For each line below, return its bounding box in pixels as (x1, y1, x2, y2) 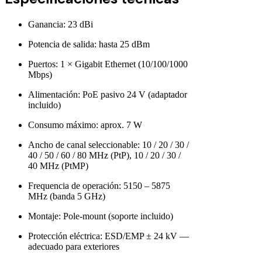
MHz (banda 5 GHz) (28, 191, 105, 201)
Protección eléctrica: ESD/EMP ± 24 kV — (28, 230, 189, 241)
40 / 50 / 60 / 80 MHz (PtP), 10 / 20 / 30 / (28, 150, 181, 160)
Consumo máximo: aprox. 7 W (28, 119, 142, 130)
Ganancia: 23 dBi (28, 19, 93, 29)
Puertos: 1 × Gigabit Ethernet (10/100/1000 (28, 58, 188, 69)
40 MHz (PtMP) (28, 160, 88, 171)
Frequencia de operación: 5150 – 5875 (28, 180, 170, 191)
